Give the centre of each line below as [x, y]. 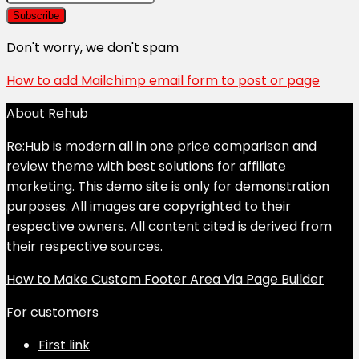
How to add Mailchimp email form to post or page [163, 80]
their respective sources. [85, 246]
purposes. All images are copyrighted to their [149, 206]
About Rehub [47, 113]
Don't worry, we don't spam [93, 47]
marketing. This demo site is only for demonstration [168, 186]
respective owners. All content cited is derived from [169, 226]
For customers [52, 312]
